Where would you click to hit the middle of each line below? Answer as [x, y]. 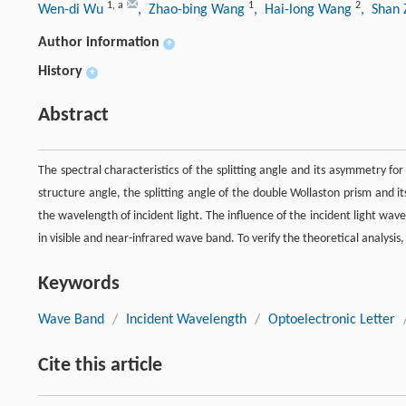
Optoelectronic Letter [332, 320]
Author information [99, 43]
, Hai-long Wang [304, 10]
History [60, 72]
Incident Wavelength [186, 320]
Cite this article [100, 366]
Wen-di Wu [72, 10]
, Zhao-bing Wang [193, 10]
